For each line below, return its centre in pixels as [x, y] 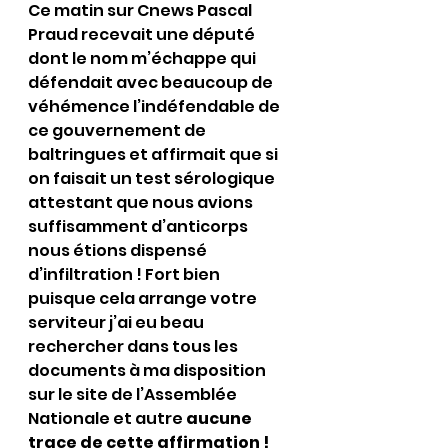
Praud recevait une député [143, 34]
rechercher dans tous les [134, 346]
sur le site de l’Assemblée [134, 394]
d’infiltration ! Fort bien [125, 274]
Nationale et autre [107, 418]
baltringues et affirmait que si [154, 154]
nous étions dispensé [119, 250]
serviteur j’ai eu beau [117, 322]
